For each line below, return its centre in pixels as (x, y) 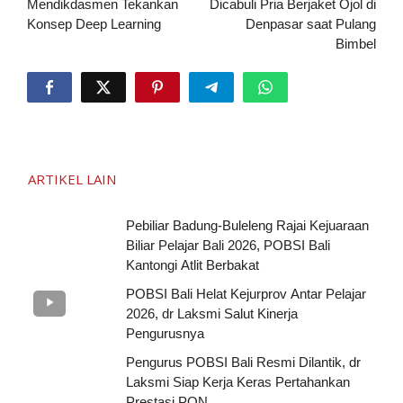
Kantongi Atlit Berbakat (193, 265)
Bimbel (356, 44)
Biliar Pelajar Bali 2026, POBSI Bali (228, 246)
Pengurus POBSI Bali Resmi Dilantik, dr (243, 363)
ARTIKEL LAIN (72, 179)
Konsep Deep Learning (94, 24)
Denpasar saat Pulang (311, 24)
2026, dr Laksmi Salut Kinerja (212, 314)
